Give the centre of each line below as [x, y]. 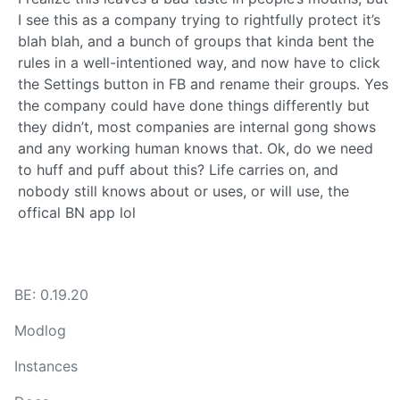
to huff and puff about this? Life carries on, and [178, 169]
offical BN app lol [77, 212]
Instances [46, 366]
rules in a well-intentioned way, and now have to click [199, 62]
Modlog [40, 330]
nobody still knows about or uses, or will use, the [183, 191]
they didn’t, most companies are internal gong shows [197, 126]
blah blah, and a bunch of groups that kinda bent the [196, 41]
